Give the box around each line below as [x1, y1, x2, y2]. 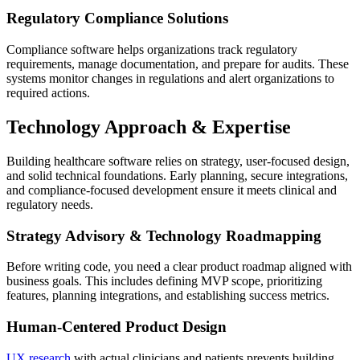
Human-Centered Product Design [6, 318, 227, 336]
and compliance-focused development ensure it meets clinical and [6, 182, 337, 197]
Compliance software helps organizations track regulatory [6, 43, 297, 57]
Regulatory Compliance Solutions [6, 10, 228, 27]
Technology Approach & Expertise [6, 117, 291, 138]
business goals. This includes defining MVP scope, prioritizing [6, 274, 322, 288]
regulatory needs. [6, 197, 93, 211]
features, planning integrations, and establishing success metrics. [6, 288, 329, 303]
